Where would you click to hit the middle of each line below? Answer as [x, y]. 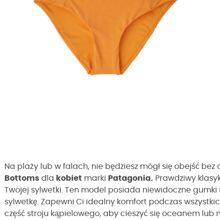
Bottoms [22, 178]
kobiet [69, 178]
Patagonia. [131, 178]
